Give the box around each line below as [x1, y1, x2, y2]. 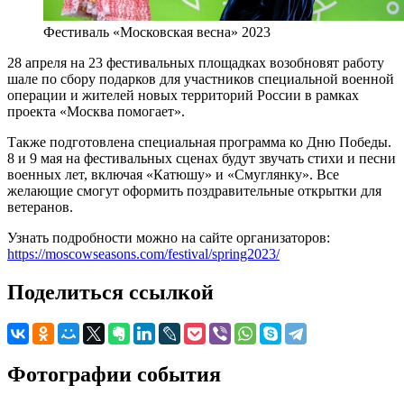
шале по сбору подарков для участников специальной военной [7, 71, 394, 87]
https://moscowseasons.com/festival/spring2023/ [7, 246, 280, 262]
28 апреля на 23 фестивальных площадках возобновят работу [7, 55, 384, 71]
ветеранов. [7, 199, 73, 216]
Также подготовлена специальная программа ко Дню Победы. [7, 134, 391, 151]
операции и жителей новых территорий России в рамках [7, 87, 359, 104]
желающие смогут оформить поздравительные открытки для [7, 183, 381, 199]
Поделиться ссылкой [7, 280, 214, 305]
